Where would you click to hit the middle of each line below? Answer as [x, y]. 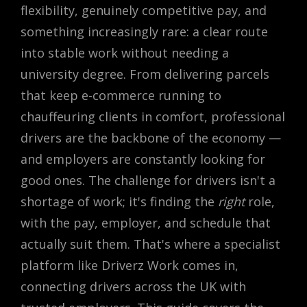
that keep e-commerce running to [121, 95]
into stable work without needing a [125, 53]
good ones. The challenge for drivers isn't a [148, 180]
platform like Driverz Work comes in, [130, 265]
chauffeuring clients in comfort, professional [153, 116]
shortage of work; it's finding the [119, 201]
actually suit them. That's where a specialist [150, 244]
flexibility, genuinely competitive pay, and [144, 10]
